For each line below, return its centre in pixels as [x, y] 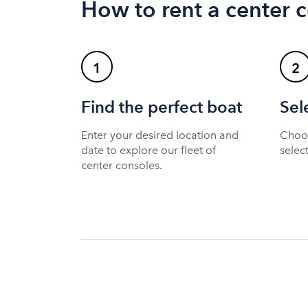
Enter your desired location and [160, 135]
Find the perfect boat [162, 107]
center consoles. [122, 165]
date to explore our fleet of [148, 150]
